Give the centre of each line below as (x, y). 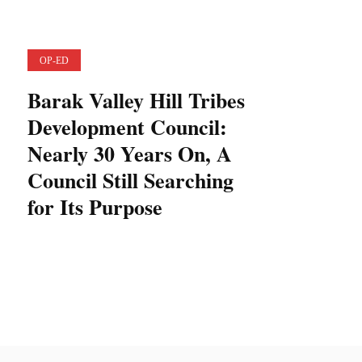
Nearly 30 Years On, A (129, 154)
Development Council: (127, 127)
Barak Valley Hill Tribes (136, 100)
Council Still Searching (130, 180)
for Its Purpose (95, 207)
